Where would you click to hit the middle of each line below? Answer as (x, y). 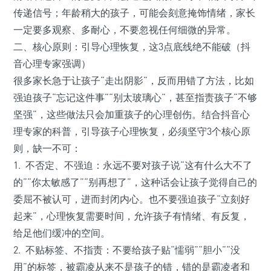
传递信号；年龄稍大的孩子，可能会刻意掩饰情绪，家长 (134, 13)
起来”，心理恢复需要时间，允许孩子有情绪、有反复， (132, 216)
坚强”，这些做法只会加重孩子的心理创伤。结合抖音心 (132, 115)
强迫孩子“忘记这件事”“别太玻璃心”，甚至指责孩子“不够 (135, 98)
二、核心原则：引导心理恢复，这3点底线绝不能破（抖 (132, 47)
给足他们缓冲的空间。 (62, 233)
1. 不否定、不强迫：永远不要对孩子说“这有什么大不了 (133, 165)
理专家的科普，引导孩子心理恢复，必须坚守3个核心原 (132, 132)
